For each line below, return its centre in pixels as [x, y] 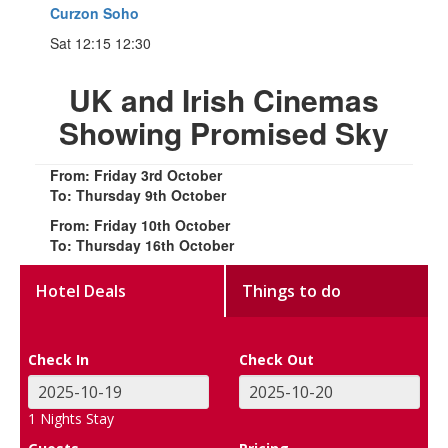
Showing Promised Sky [224, 132]
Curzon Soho [94, 12]
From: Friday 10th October [140, 224]
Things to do [292, 290]
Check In [59, 359]
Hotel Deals [81, 290]
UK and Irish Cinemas [224, 99]
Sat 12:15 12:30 [100, 42]
